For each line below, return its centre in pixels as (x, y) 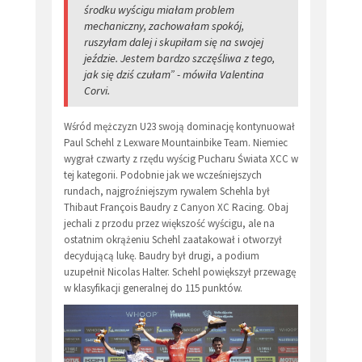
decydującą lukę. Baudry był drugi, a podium (162, 256)
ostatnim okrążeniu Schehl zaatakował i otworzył (173, 240)
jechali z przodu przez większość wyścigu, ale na (169, 224)
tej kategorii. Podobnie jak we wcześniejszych (163, 175)
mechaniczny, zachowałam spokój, (164, 26)
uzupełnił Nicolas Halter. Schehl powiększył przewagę (180, 272)
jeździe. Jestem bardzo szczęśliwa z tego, (179, 59)
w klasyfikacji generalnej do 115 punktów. (154, 288)
